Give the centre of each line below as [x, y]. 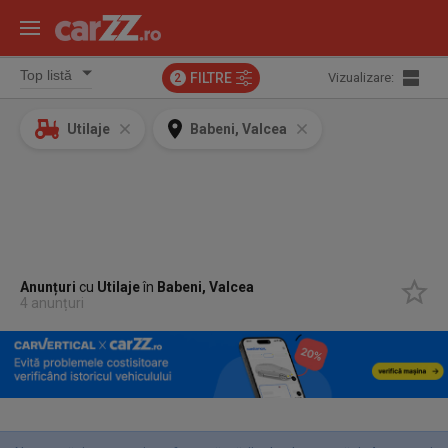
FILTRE [210, 78]
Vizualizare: [360, 77]
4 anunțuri [52, 303]
